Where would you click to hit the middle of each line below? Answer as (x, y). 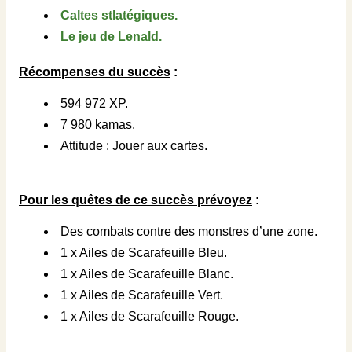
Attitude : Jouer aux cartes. (134, 146)
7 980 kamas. (98, 125)
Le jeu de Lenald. (111, 37)
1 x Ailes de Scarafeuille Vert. (142, 295)
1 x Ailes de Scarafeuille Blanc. (147, 274)
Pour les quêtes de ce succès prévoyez (136, 200)
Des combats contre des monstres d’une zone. (189, 231)
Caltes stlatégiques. (119, 15)
